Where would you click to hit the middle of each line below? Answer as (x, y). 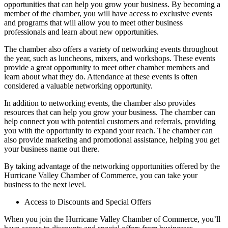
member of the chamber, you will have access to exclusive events (108, 14)
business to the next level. (45, 185)
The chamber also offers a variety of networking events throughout (111, 49)
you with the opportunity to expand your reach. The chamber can (108, 131)
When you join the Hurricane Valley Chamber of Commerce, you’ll (112, 219)
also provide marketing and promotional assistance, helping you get (112, 140)
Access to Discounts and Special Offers (88, 202)
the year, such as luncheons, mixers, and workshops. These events (110, 59)
